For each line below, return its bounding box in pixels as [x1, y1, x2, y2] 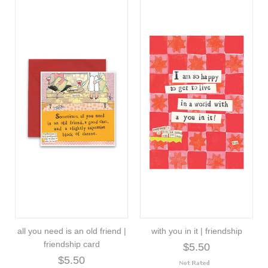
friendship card [43, 239, 100, 249]
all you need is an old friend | [17, 226, 126, 236]
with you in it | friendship [151, 226, 242, 236]
